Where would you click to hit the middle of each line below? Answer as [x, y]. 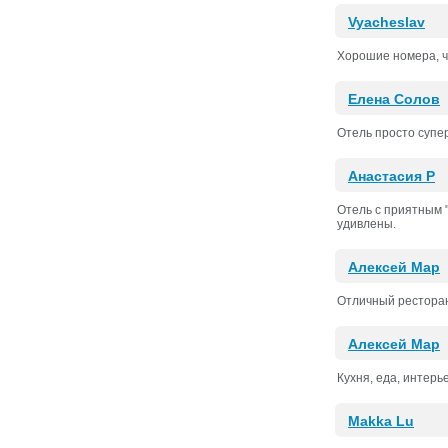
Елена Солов [394, 99]
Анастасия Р [391, 176]
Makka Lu [381, 421]
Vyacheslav [386, 22]
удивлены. [366, 224]
